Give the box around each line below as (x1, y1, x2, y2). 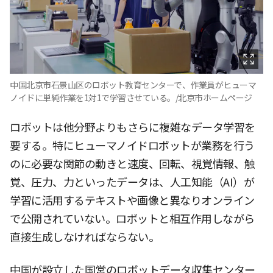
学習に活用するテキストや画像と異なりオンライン (10, 194, 255, 208)
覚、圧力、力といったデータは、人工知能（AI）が (10, 175, 254, 190)
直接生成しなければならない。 (10, 230, 159, 245)
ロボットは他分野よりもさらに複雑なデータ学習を (10, 121, 255, 135)
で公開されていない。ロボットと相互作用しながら (10, 212, 255, 227)
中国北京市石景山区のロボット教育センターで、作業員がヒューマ (10, 80, 256, 91)
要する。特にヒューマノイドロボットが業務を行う (10, 139, 255, 154)
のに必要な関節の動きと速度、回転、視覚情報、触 (10, 157, 255, 172)
